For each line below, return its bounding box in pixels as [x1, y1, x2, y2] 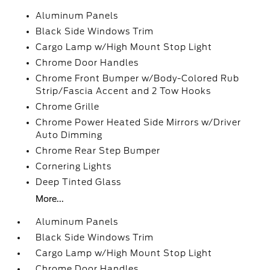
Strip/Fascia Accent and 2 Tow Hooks [36, 86, 212, 96]
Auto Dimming [36, 130, 103, 140]
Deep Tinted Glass [36, 177, 122, 187]
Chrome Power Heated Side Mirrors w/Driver [36, 118, 242, 127]
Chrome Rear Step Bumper [36, 146, 161, 155]
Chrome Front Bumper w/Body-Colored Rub [36, 74, 240, 83]
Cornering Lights [36, 162, 112, 171]
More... [36, 194, 64, 204]
